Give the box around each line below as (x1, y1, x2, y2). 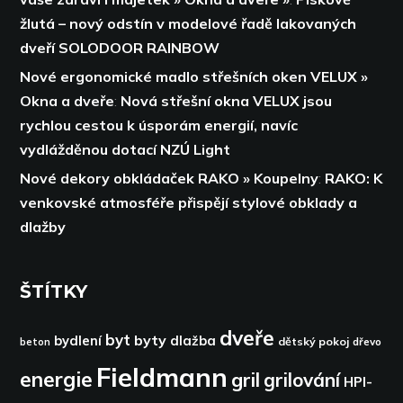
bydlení (54, 332, 103, 349)
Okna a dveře (20, 92, 115, 110)
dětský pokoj (278, 335, 350, 348)
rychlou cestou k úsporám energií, (20, 116, 262, 134)
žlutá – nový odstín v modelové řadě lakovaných (20, 14, 357, 32)
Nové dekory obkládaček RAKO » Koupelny (20, 169, 319, 187)
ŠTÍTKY (20, 281, 88, 302)
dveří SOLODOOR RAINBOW (20, 39, 220, 57)
